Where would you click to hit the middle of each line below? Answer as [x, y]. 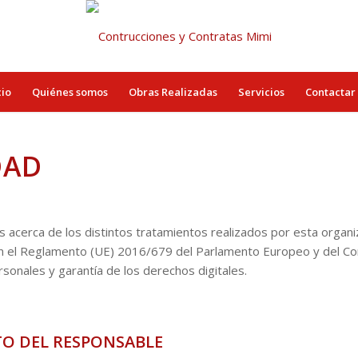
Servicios [262, 92]
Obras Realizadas [173, 92]
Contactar [331, 92]
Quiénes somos [70, 92]
